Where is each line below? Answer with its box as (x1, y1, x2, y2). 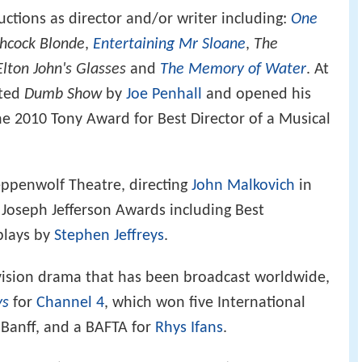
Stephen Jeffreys (54, 228, 164, 245)
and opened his (202, 86, 311, 103)
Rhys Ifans (155, 319, 223, 336)
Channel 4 (36, 294, 104, 311)
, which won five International (104, 294, 305, 311)
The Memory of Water (160, 61, 306, 78)
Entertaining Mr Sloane (93, 36, 246, 53)
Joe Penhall (126, 86, 202, 103)
